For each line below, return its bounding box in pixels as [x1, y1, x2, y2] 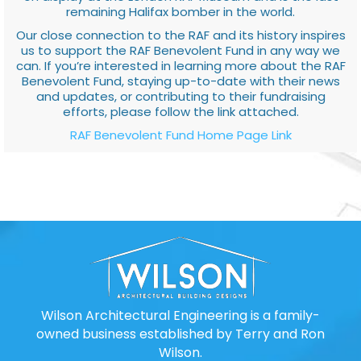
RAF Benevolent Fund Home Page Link [69, 126, 292, 143]
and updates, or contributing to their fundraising [35, 87, 326, 105]
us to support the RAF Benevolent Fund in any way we [21, 41, 340, 59]
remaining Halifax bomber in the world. [66, 2, 295, 20]
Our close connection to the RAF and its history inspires [15, 26, 346, 44]
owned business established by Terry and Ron [36, 324, 325, 343]
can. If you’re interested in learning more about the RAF [15, 56, 346, 74]
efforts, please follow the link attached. [62, 102, 299, 120]
